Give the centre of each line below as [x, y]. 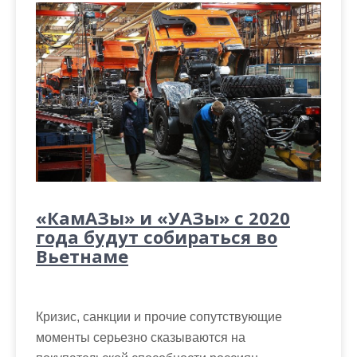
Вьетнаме [82, 256]
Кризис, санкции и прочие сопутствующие [159, 317]
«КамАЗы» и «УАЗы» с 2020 [163, 218]
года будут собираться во [157, 237]
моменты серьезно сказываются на [141, 338]
